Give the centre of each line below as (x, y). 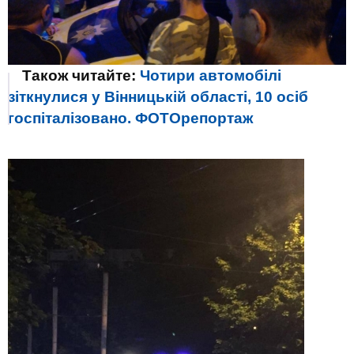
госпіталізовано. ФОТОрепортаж (130, 119)
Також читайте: (81, 76)
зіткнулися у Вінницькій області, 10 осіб (158, 97)
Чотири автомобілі (211, 76)
